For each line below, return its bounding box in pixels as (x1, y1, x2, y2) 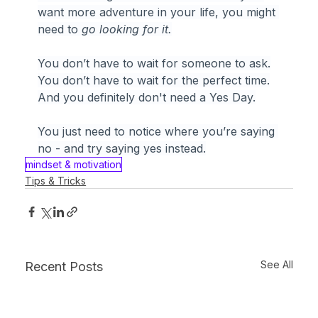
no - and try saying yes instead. (38, 141, 207, 155)
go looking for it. (82, 21, 172, 36)
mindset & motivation (26, 158, 122, 170)
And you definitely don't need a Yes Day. (38, 89, 256, 104)
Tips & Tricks (25, 174, 87, 187)
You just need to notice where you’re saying (38, 124, 279, 138)
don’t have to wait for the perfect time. (59, 72, 270, 87)
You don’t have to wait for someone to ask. (38, 55, 271, 70)
